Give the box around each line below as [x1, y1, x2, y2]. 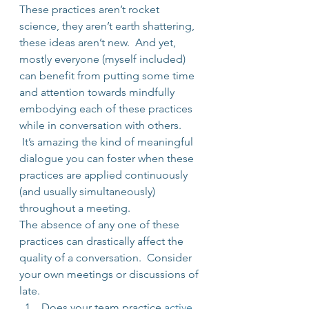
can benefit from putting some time [19, 69, 197, 82]
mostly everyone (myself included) [19, 52, 188, 66]
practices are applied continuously [19, 168, 190, 181]
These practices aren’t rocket [19, 3, 162, 16]
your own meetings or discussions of [19, 268, 201, 281]
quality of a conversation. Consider [19, 251, 195, 264]
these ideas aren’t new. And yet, [19, 36, 179, 49]
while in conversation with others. [19, 119, 184, 132]
